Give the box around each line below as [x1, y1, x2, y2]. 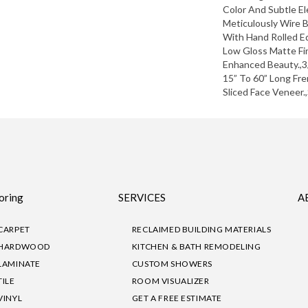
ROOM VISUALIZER [131, 276, 210, 287]
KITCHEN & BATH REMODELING [131, 241, 261, 252]
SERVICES [118, 191, 166, 204]
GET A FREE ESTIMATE [131, 293, 223, 304]
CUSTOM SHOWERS [131, 258, 213, 269]
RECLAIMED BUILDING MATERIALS [131, 224, 272, 235]
